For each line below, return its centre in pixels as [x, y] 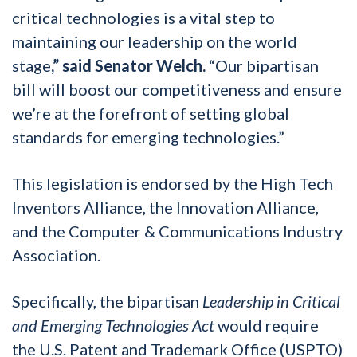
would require [268, 325]
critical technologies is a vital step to [143, 17]
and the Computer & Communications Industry [177, 231]
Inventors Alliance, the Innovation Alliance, [165, 207]
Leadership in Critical [271, 301]
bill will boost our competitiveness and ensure [177, 89]
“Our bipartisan [262, 65]
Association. [56, 255]
